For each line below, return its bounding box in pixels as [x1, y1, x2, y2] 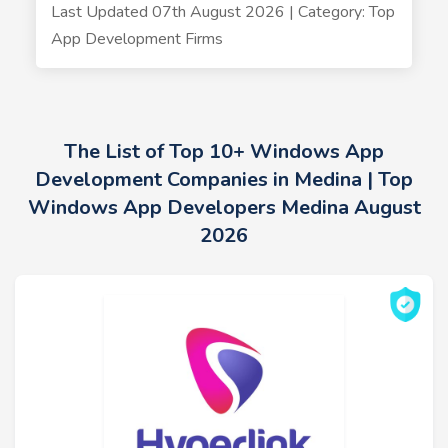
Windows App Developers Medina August [27, 194, 421, 221]
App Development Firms [50, 28, 223, 50]
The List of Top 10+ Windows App [64, 138, 384, 165]
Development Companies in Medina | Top [35, 166, 413, 193]
